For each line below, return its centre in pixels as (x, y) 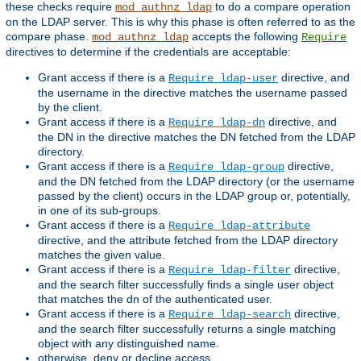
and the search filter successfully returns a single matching (187, 329)
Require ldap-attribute (239, 226)
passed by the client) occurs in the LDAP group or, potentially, (194, 196)
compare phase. (49, 37)
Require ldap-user (223, 79)
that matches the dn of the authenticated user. (155, 299)
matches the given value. (102, 255)
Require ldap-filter (230, 270)
